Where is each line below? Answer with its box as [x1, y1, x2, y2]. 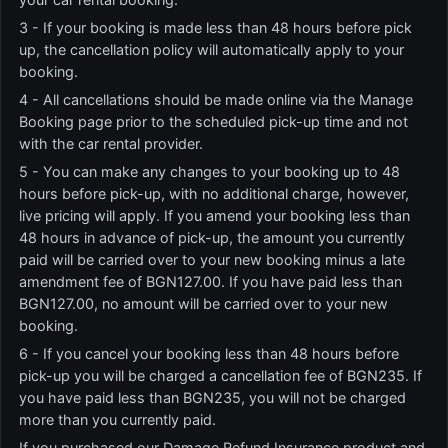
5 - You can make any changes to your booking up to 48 [19, 163, 400, 180]
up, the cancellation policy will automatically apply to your [19, 41, 404, 58]
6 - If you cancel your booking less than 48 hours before [19, 345, 399, 362]
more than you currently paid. [19, 411, 216, 428]
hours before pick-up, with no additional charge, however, [19, 185, 409, 202]
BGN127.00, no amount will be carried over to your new [19, 295, 388, 312]
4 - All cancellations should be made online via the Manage [19, 91, 413, 108]
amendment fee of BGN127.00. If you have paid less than [19, 273, 402, 290]
